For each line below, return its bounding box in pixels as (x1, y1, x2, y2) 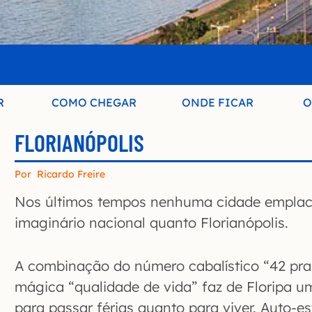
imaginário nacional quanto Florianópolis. (15, 214, 288, 232)
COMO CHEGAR (52, 95, 137, 110)
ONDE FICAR (182, 95, 254, 110)
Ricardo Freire (37, 168, 105, 181)
